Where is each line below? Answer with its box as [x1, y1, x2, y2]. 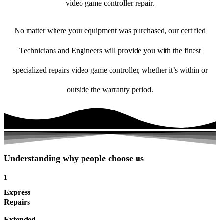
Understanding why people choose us [4, 153, 144, 164]
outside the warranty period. [67, 85, 153, 94]
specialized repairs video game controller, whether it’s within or [12, 66, 208, 75]
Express [4, 188, 30, 197]
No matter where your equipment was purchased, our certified [14, 27, 206, 35]
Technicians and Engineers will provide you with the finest [19, 46, 201, 55]
